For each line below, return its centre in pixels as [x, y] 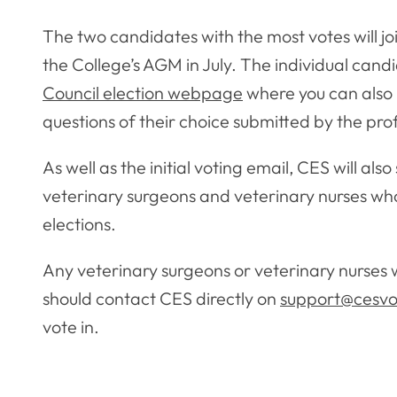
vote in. [71, 326]
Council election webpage [143, 92]
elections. [79, 223]
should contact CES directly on [161, 298]
